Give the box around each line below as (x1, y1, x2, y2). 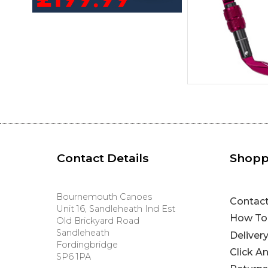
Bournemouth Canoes (56, 191, 153, 203)
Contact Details (56, 151, 149, 166)
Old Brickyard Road (56, 215, 140, 227)
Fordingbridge (56, 239, 118, 251)
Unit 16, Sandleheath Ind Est (56, 203, 176, 215)
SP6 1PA (56, 251, 92, 263)
